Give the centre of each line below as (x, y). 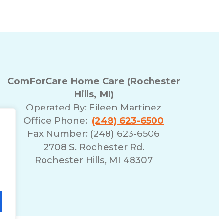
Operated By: (58, 107)
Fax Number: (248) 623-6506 (94, 133)
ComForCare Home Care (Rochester (94, 81)
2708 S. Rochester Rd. (94, 147)
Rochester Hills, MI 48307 (94, 160)
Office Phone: (58, 120)
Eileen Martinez (125, 107)
